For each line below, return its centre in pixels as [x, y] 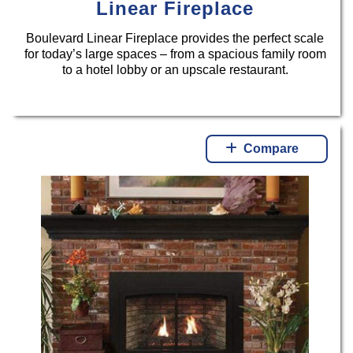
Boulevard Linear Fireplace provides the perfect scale [175, 38]
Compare [271, 149]
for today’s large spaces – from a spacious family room [175, 54]
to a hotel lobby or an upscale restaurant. [175, 69]
